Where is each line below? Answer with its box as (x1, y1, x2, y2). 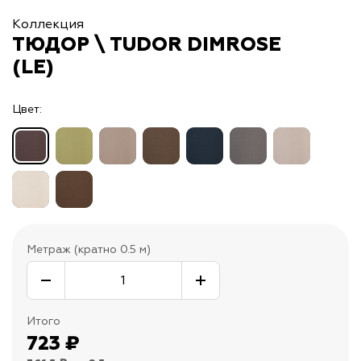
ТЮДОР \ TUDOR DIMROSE (12, 35, 281, 56)
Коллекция (12, 16, 84, 33)
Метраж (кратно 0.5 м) (27, 243, 151, 257)
